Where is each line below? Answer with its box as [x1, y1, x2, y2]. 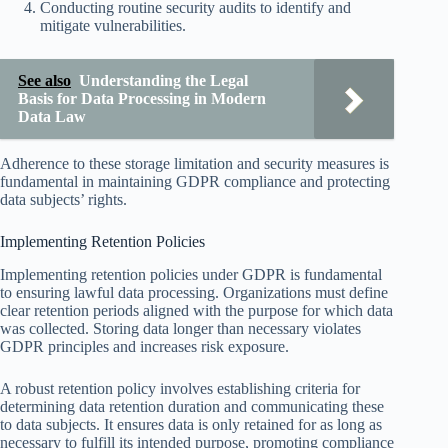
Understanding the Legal [79, 71, 248, 89]
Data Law [18, 107, 86, 125]
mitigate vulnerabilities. [40, 16, 186, 34]
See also [18, 71, 71, 89]
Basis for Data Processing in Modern [18, 89, 266, 107]
